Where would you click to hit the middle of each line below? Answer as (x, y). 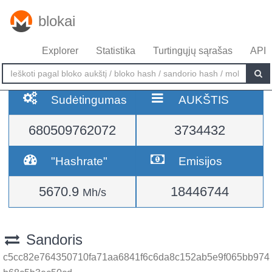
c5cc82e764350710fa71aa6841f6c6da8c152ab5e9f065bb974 (136, 257)
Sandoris (52, 240)
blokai (57, 21)
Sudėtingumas (89, 100)
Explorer (60, 51)
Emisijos (201, 161)
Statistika (116, 51)
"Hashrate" (80, 161)
